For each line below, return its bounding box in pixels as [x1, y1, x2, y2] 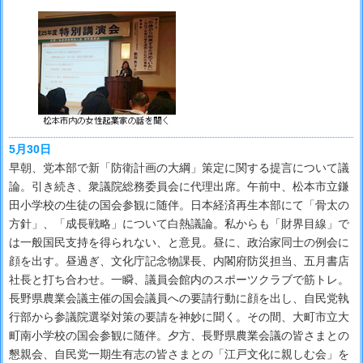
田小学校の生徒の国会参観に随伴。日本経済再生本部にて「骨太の [9, 198, 349, 211]
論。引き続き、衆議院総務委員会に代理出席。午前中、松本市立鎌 [9, 179, 349, 193]
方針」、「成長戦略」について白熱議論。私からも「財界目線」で [9, 216, 349, 230]
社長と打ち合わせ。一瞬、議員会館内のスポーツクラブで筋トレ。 [9, 272, 349, 286]
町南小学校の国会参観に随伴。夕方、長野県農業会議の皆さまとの [9, 328, 349, 342]
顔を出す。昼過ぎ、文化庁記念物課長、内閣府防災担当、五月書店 [9, 254, 349, 267]
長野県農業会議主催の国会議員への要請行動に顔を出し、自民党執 [9, 291, 349, 305]
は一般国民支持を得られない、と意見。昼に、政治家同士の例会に [9, 235, 349, 249]
